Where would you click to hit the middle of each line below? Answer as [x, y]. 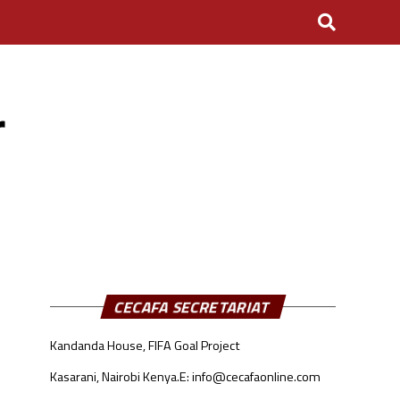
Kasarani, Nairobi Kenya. [115, 377]
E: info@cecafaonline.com [250, 377]
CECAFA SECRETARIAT [193, 307]
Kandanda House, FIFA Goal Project [145, 346]
